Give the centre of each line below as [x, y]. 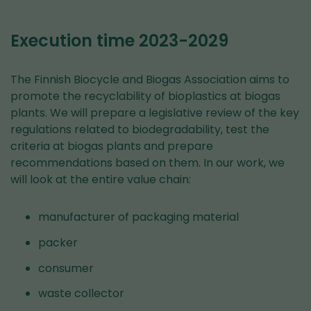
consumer [67, 268]
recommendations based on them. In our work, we [148, 163]
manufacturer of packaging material [138, 217]
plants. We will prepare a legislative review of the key [155, 113]
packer [58, 242]
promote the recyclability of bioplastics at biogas [145, 96]
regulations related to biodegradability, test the [140, 129]
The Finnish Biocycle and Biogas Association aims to [150, 79]
